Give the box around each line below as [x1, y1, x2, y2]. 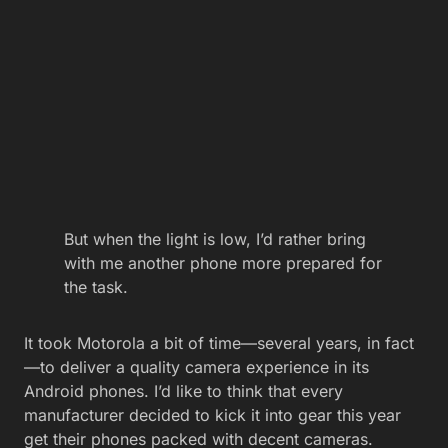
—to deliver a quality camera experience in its [24, 357, 369, 378]
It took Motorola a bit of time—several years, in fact [24, 333, 414, 354]
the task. [64, 277, 133, 298]
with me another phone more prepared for [64, 253, 382, 274]
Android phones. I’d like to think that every [24, 381, 343, 402]
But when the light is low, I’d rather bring [64, 229, 366, 250]
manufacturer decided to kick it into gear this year [24, 405, 401, 426]
